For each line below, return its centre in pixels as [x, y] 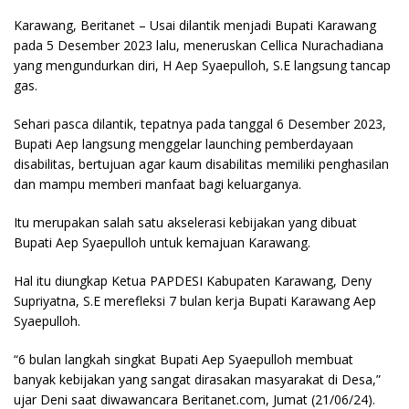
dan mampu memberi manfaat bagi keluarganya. [157, 184]
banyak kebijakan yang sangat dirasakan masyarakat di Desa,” [197, 379]
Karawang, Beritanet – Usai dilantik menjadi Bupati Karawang [195, 25]
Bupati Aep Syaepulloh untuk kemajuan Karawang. [162, 242]
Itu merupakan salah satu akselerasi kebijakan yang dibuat [185, 222]
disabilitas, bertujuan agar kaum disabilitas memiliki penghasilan [201, 164]
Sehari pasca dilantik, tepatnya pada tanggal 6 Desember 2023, [200, 124]
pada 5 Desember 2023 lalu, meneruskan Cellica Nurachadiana [199, 45]
